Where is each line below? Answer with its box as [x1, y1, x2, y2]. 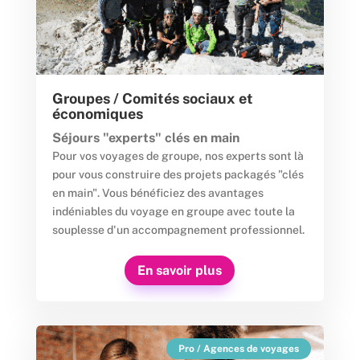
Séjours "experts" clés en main [51, 130, 239, 146]
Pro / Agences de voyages [178, 342, 300, 354]
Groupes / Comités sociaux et [51, 90, 253, 108]
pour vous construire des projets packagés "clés [51, 168, 304, 182]
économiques [51, 105, 143, 123]
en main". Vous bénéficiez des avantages [51, 186, 264, 200]
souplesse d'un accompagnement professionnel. [51, 223, 305, 237]
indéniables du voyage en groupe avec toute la [51, 205, 295, 219]
